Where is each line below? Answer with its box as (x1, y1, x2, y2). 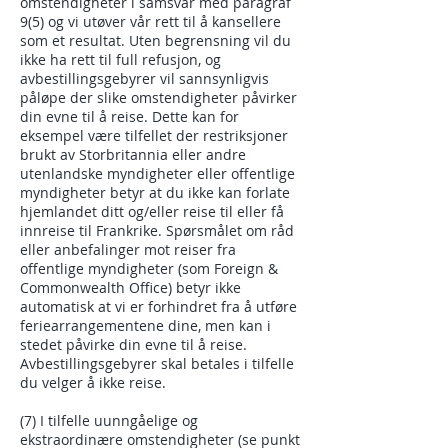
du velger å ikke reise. (20, 373, 174, 392)
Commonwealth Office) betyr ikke (20, 278, 241, 297)
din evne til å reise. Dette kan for (20, 107, 239, 126)
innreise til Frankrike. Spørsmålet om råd (20, 221, 294, 240)
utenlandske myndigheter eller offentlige (20, 164, 295, 183)
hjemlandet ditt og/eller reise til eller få (20, 202, 284, 221)
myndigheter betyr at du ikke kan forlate (20, 183, 290, 202)
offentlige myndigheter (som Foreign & (20, 259, 278, 278)
